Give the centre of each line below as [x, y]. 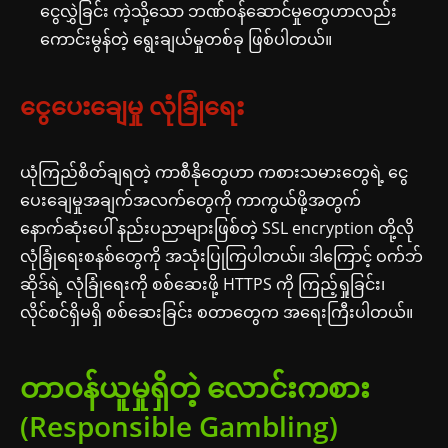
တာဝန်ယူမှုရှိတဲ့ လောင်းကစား [195, 386]
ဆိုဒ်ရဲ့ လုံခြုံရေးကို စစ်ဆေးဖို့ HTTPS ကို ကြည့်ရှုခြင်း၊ [202, 283]
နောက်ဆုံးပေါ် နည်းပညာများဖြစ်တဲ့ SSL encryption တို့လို [217, 227]
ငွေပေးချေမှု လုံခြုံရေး [132, 105]
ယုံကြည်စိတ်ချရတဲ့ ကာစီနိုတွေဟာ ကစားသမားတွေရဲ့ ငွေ [214, 171]
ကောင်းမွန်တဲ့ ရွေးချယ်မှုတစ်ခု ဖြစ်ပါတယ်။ [186, 38]
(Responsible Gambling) [179, 425]
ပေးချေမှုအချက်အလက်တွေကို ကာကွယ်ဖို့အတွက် [190, 199]
